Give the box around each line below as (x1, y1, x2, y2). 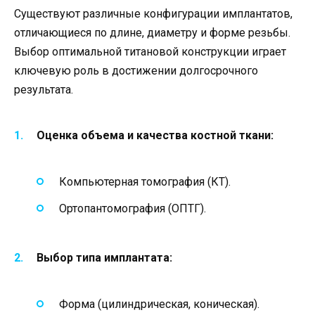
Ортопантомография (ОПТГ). (59, 201, 206, 215)
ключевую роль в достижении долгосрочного (14, 64, 258, 78)
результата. (14, 83, 73, 97)
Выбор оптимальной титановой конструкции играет (14, 45, 286, 59)
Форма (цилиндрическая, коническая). (59, 297, 259, 311)
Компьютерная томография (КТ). (59, 174, 231, 188)
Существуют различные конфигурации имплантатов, (14, 7, 292, 21)
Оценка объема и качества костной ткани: (37, 129, 274, 143)
